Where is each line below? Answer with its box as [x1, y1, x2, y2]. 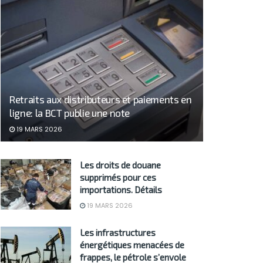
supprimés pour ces [80, 172, 156, 183]
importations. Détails [80, 184, 162, 195]
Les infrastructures [80, 227, 156, 238]
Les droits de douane [80, 160, 161, 171]
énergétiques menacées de [80, 240, 184, 251]
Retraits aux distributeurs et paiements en [9, 93, 192, 106]
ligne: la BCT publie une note [9, 107, 130, 119]
